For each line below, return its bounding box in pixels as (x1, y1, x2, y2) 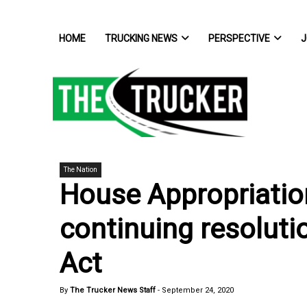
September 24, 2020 (162, 286, 234, 295)
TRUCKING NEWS (105, 33, 177, 44)
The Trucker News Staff (68, 286, 156, 295)
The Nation (64, 165, 97, 173)
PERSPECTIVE (208, 33, 270, 44)
